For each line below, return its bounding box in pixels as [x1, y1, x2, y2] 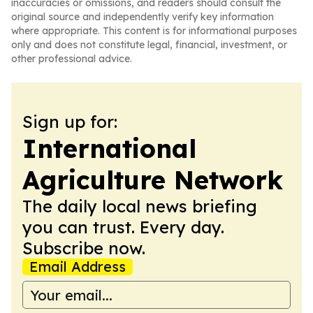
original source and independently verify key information [11, 10, 274, 23]
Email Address [29, 258, 126, 275]
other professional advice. [11, 52, 132, 65]
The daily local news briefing [22, 196, 257, 217]
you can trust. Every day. [22, 217, 224, 238]
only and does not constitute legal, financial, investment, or [11, 38, 287, 51]
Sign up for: [22, 111, 117, 132]
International [22, 133, 196, 164]
